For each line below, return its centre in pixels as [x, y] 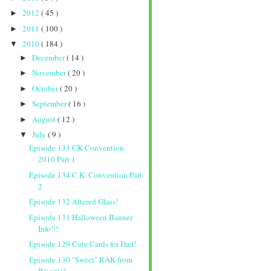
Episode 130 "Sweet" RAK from [81, 259]
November [50, 73]
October [46, 88]
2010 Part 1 [57, 159]
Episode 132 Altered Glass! [74, 202]
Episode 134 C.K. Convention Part [86, 175]
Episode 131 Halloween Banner [81, 217]
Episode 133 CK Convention [77, 148]
